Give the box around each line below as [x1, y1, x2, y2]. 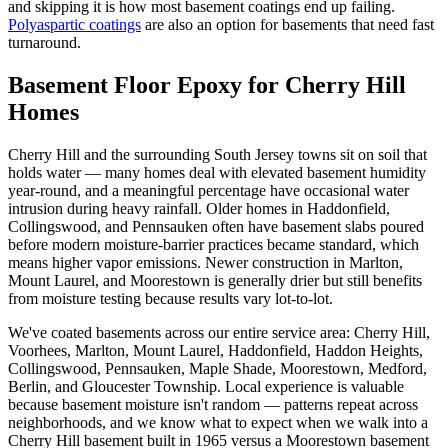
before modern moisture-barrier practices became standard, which [8, 236, 419, 254]
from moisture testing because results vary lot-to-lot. [8, 290, 333, 308]
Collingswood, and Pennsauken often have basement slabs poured [8, 218, 424, 236]
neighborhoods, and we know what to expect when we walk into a [8, 414, 428, 432]
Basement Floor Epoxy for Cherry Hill [8, 72, 406, 99]
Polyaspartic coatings [8, 16, 141, 34]
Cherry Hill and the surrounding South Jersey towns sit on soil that [8, 146, 427, 164]
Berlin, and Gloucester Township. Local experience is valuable [8, 378, 404, 396]
